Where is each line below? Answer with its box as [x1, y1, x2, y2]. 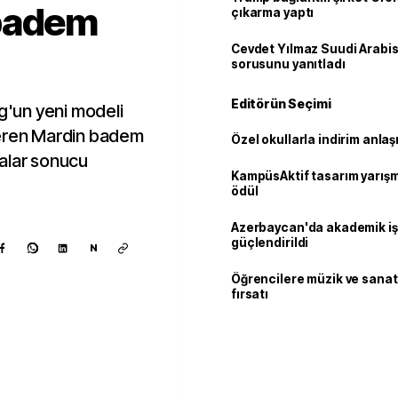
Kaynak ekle [44, 362, 117, 377]
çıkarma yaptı [231, 5, 314, 20]
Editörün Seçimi [231, 96, 331, 111]
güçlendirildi [231, 235, 309, 250]
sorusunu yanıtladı [231, 57, 346, 71]
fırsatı [231, 287, 269, 301]
